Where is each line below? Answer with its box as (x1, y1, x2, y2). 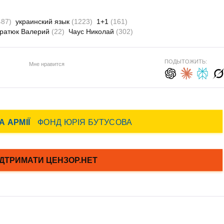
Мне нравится (28, 60, 64, 67)
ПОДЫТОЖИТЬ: (164, 58, 207, 64)
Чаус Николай (68, 27, 116, 35)
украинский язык (15, 17, 71, 25)
